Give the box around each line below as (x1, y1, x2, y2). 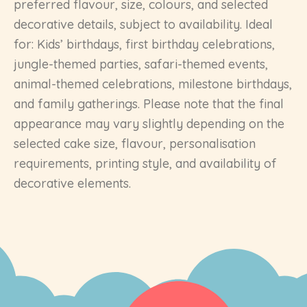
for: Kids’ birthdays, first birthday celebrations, (14, 36, 275, 52)
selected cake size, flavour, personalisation (14, 135, 256, 151)
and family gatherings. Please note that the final (14, 95, 284, 112)
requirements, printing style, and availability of (14, 155, 277, 171)
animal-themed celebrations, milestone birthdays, (14, 75, 292, 92)
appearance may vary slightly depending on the (14, 115, 284, 132)
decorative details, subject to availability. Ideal (14, 16, 273, 32)
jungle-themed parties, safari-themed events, (14, 56, 268, 72)
